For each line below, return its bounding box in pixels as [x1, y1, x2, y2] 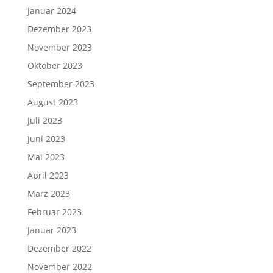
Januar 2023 [27, 224, 76, 236]
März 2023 [27, 187, 70, 199]
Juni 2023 [27, 132, 65, 144]
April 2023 [27, 169, 69, 181]
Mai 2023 [27, 151, 65, 163]
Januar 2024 [27, 4, 76, 16]
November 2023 [27, 41, 92, 53]
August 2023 [27, 96, 78, 108]
